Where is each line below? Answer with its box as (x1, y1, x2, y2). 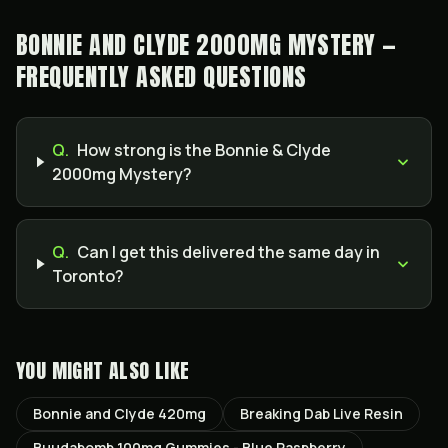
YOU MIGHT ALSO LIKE (16, 355, 190, 386)
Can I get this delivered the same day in (77, 241, 381, 263)
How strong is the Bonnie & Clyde (76, 139, 331, 161)
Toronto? (52, 265, 125, 287)
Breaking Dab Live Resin (240, 404, 403, 423)
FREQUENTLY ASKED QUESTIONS (16, 59, 307, 95)
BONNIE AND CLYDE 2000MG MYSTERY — (16, 27, 397, 63)
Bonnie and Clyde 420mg (33, 404, 206, 423)
